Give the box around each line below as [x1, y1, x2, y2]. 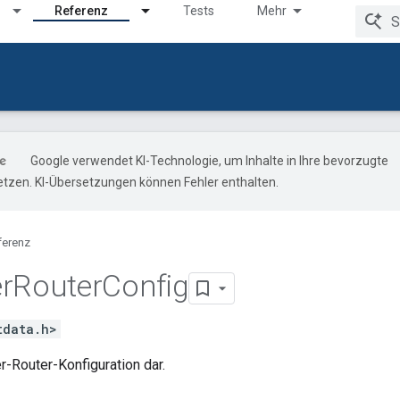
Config [102, 268, 189, 304]
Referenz [54, 4, 108, 18]
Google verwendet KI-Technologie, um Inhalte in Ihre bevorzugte [30, 154, 388, 168]
